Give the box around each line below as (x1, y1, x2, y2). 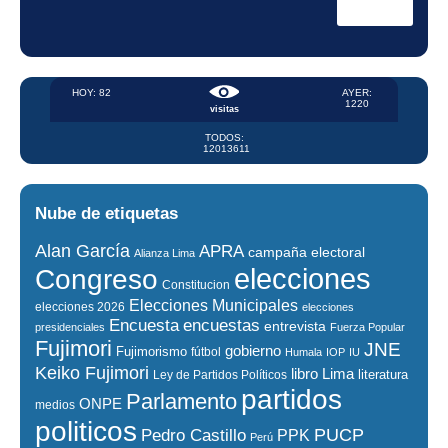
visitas (209, 104, 239, 115)
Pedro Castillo (141, 426, 246, 446)
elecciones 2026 (35, 300, 125, 315)
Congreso (35, 264, 158, 296)
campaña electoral (248, 244, 365, 261)
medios (35, 398, 75, 413)
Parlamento (126, 389, 237, 415)
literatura (358, 367, 408, 383)
